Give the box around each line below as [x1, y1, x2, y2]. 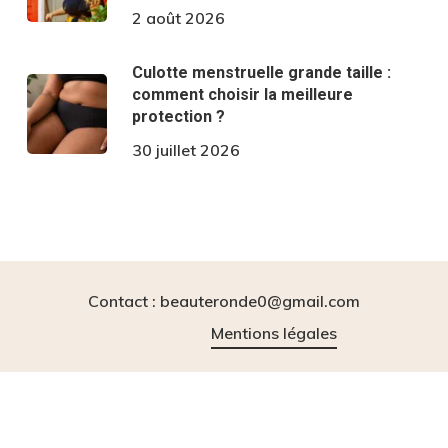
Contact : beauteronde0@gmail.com [87, 290, 360, 311]
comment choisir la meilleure [131, 85, 353, 105]
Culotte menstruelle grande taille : [131, 63, 391, 83]
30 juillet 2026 [131, 140, 240, 161]
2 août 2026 [131, 8, 225, 29]
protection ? [131, 107, 225, 127]
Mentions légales [210, 322, 337, 343]
